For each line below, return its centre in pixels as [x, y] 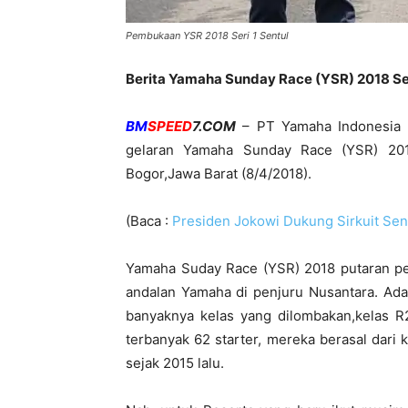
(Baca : [149, 221]
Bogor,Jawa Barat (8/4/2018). [219, 173]
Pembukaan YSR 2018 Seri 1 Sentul [207, 36]
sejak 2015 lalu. [175, 363]
